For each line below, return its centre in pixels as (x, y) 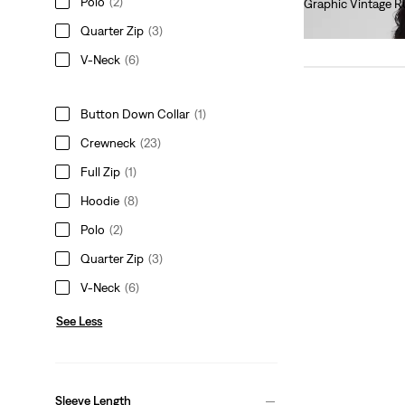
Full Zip (101, 171)
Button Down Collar (136, 113)
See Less (80, 320)
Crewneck (108, 142)
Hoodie (100, 200)
